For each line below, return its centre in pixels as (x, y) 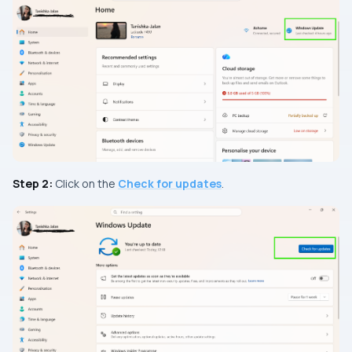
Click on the (85, 184)
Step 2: (33, 184)
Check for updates (170, 184)
